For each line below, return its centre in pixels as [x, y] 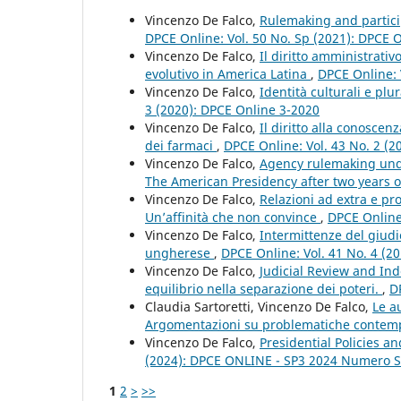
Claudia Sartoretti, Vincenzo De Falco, [259, 306]
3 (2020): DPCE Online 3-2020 [232, 109]
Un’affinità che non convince [233, 217]
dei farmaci [181, 145]
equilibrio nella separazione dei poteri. [264, 288]
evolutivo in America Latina [228, 73]
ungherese [179, 252]
